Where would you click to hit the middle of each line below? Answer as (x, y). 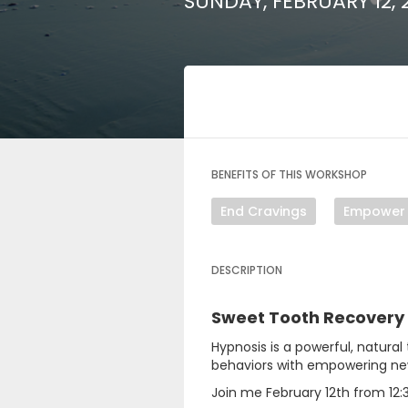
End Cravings (264, 211)
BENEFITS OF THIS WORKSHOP (289, 174)
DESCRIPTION (247, 270)
